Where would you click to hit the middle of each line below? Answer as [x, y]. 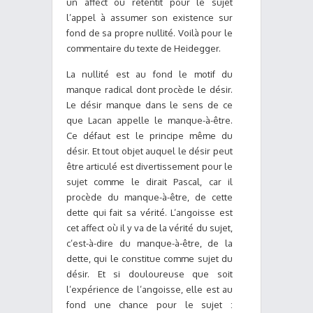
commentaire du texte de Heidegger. [144, 48]
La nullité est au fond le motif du [150, 74]
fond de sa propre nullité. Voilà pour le [150, 33]
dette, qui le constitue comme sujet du [150, 259]
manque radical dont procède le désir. [150, 89]
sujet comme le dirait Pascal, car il [150, 182]
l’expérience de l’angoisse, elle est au [150, 289]
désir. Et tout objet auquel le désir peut [150, 151]
